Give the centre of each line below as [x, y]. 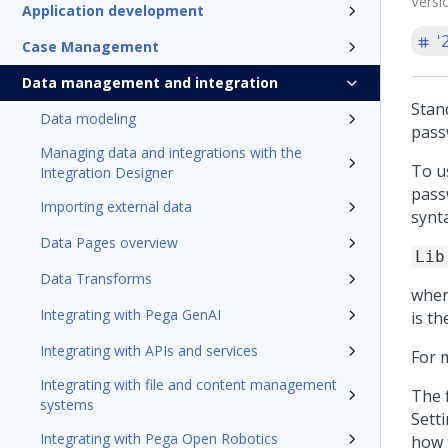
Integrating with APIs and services [149, 350]
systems [67, 404]
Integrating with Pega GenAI [130, 314]
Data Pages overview [109, 242]
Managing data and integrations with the [171, 152]
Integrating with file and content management [188, 384]
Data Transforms [96, 278]
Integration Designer [106, 172]
